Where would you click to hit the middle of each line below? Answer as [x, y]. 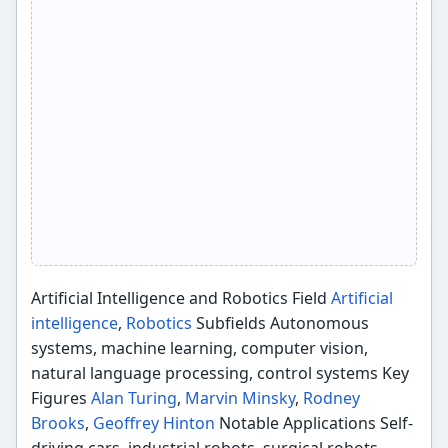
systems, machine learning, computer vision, [200, 347]
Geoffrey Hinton [154, 422]
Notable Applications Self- [314, 422]
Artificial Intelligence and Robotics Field [181, 297]
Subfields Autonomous [281, 322]
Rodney [332, 397]
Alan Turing [134, 397]
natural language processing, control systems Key [220, 372]
